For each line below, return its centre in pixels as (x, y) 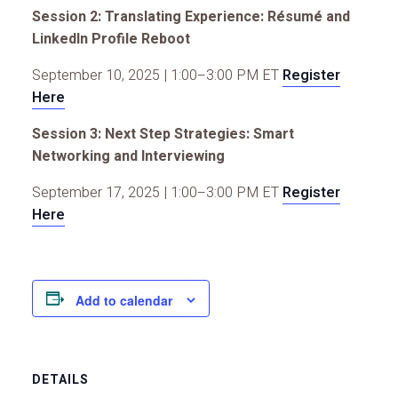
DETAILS (60, 379)
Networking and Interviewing (128, 157)
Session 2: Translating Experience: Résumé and (191, 17)
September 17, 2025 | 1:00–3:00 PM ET (157, 193)
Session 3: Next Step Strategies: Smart (163, 135)
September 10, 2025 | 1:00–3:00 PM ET (157, 76)
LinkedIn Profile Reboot (111, 40)
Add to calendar (124, 300)
